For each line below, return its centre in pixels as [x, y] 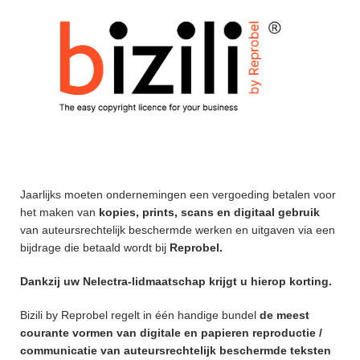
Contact [55, 163]
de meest [284, 315]
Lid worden [66, 22]
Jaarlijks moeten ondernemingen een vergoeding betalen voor [178, 195]
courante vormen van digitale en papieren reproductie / [171, 333]
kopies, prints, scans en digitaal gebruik [209, 213]
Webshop [61, 92]
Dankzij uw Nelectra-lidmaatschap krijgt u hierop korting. [178, 282]
